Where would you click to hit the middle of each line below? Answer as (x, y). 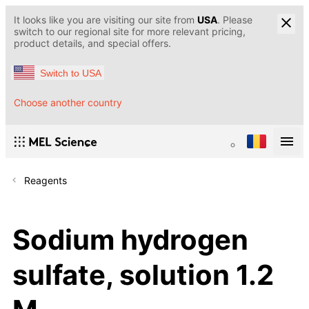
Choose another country (68, 103)
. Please (235, 20)
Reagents (46, 181)
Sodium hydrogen (130, 239)
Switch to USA (71, 73)
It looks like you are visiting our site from (106, 20)
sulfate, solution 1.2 (143, 275)
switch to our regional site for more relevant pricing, (130, 31)
